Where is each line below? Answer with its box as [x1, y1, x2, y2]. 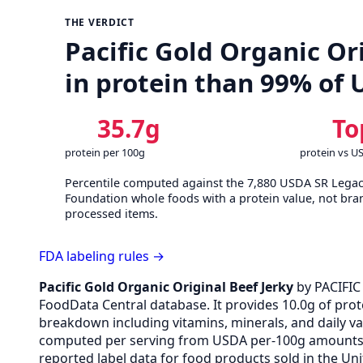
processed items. [65, 205, 158, 221]
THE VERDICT [65, 15, 135, 30]
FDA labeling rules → [39, 246, 164, 265]
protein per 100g [65, 144, 145, 160]
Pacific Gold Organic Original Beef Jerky [39, 277, 293, 296]
